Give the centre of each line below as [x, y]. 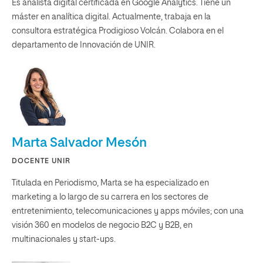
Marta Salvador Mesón [79, 143]
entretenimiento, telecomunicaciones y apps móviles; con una [128, 211]
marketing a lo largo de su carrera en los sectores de [110, 197]
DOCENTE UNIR [41, 161]
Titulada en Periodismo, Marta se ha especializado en [110, 183]
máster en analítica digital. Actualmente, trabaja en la [111, 17]
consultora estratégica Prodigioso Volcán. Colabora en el [118, 31]
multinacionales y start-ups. [64, 239]
